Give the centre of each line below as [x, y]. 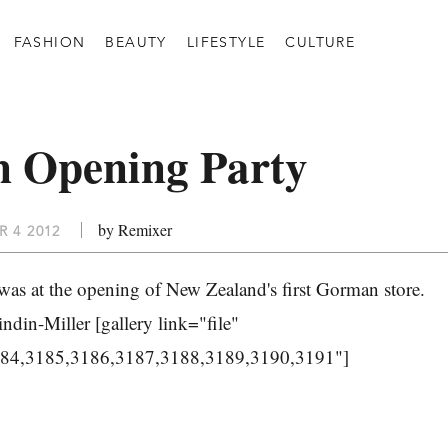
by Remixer [134, 229]
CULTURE [320, 41]
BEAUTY [136, 41]
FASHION [49, 41]
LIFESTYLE [226, 41]
